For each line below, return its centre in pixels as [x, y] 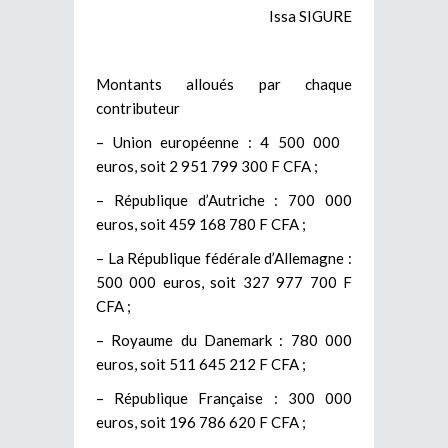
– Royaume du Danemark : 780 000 [224, 339]
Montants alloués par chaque [224, 83]
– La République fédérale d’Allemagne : [224, 257]
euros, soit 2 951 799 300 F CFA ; [207, 165]
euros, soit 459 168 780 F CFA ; [201, 223]
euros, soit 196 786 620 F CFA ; [201, 421]
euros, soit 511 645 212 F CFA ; [201, 363]
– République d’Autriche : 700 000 [224, 199]
